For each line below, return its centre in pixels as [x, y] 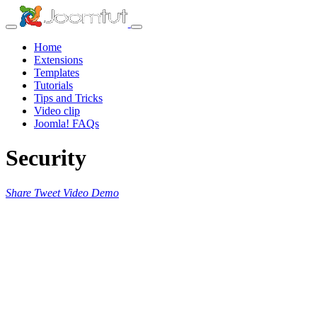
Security [46, 158]
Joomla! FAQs [67, 123]
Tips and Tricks [68, 98]
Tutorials [53, 85]
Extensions [58, 60]
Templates [57, 73]
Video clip [57, 111]
